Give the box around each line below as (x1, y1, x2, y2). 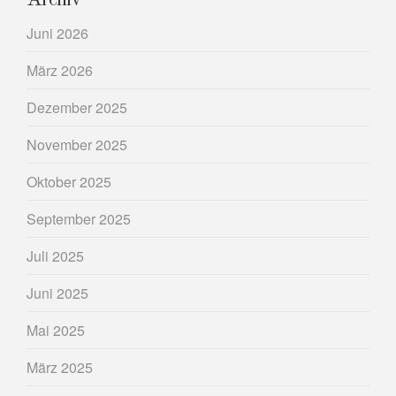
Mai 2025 (27, 319, 85, 340)
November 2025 (27, 133, 127, 155)
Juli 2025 (27, 245, 84, 266)
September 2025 (27, 208, 131, 229)
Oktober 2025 (27, 171, 111, 192)
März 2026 (27, 59, 93, 80)
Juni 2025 (27, 282, 88, 303)
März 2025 (27, 356, 93, 377)
